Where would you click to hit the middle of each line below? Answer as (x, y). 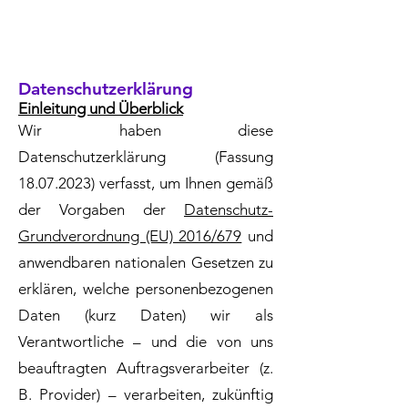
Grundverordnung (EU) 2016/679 (130, 236)
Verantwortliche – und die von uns (146, 342)
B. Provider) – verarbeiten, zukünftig (146, 394)
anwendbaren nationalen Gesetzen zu (146, 262)
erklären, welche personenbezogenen (146, 289)
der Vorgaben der (101, 209)
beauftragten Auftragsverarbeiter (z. (146, 368)
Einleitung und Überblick (101, 108)
